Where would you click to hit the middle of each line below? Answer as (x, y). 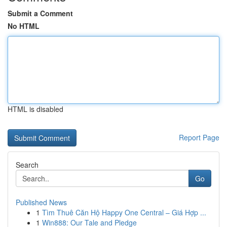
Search (27, 165)
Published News (41, 202)
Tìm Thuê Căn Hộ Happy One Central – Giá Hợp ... (124, 212)
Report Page (199, 137)
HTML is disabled (35, 109)
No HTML (24, 26)
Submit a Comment (40, 13)
